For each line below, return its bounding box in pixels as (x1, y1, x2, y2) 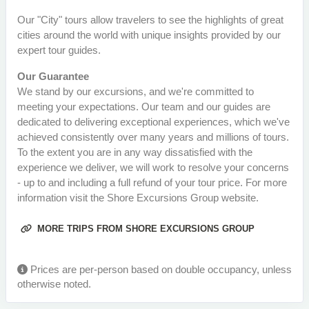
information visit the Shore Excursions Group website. (17, 192, 259, 204)
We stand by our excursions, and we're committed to (17, 86, 254, 98)
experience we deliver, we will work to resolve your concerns (17, 161, 289, 174)
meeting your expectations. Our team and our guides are (17, 101, 270, 113)
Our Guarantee (17, 70, 89, 83)
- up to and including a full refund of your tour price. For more (17, 177, 287, 189)
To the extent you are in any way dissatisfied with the (17, 146, 252, 159)
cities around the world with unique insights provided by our (17, 29, 281, 41)
